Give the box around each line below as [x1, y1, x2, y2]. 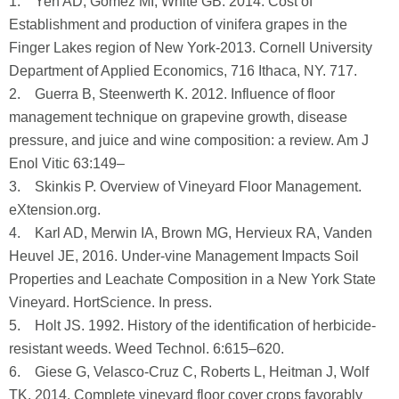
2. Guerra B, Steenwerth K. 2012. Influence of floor [9, 85, 335, 102]
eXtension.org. [9, 201, 101, 217]
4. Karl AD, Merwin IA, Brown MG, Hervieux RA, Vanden [9, 224, 372, 240]
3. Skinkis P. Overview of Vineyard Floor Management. [9, 178, 362, 194]
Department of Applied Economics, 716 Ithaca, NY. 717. [9, 62, 357, 78]
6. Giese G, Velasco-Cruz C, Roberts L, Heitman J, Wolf [9, 363, 369, 379]
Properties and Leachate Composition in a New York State [9, 271, 376, 287]
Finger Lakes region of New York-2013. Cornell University [9, 39, 372, 55]
